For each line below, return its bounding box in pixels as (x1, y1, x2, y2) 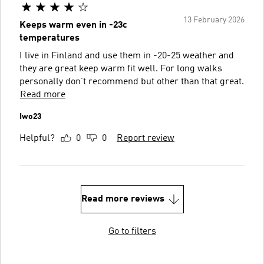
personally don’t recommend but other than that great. (19, 77, 244, 87)
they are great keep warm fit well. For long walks (19, 64, 222, 74)
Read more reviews (81, 194, 164, 204)
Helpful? (19, 133, 55, 143)
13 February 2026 (183, 15, 245, 24)
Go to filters (108, 226, 156, 236)
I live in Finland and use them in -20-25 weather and (19, 51, 234, 61)
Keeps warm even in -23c (19, 20, 127, 30)
